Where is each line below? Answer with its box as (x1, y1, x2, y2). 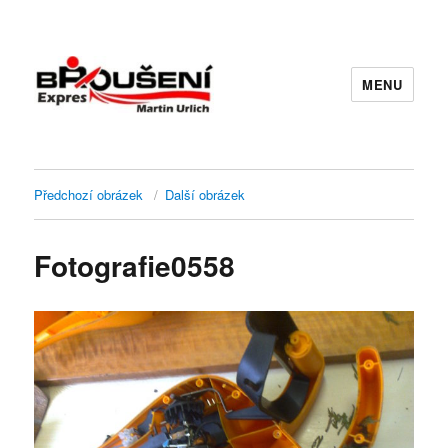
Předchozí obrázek (34, 185, 144, 204)
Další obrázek (165, 185, 246, 204)
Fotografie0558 (34, 245, 236, 286)
